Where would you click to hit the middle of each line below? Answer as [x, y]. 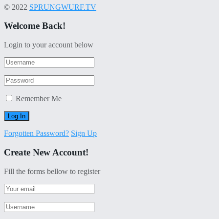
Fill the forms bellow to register [52, 171]
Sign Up [84, 133]
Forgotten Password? [36, 133]
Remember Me [39, 99]
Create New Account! [46, 152]
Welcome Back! [35, 26]
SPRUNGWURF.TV [63, 7]
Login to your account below [49, 45]
